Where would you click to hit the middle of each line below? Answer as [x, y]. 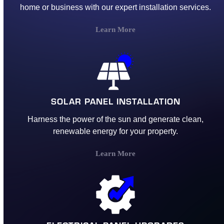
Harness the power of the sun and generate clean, [116, 119]
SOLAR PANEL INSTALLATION [115, 100]
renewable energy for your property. [116, 131]
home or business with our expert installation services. [116, 7]
